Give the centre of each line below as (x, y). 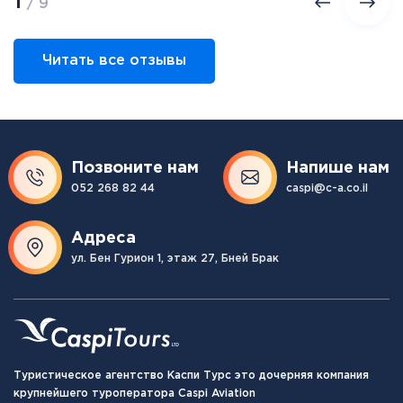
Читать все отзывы (114, 60)
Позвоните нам (135, 168)
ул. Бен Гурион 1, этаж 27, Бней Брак (175, 258)
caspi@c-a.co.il (327, 188)
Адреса (103, 238)
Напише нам (338, 168)
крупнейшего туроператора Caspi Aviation (134, 393)
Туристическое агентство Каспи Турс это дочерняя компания (191, 375)
